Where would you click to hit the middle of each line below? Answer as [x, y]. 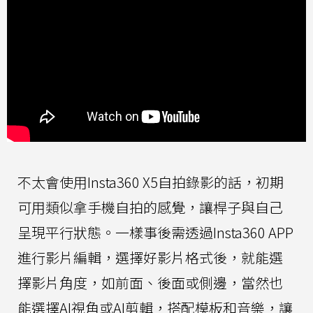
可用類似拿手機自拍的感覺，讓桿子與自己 [150, 208]
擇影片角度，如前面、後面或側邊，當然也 [150, 283]
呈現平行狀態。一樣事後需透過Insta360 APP [155, 233]
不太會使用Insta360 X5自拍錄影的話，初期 [151, 182]
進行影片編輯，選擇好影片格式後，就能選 [150, 258]
